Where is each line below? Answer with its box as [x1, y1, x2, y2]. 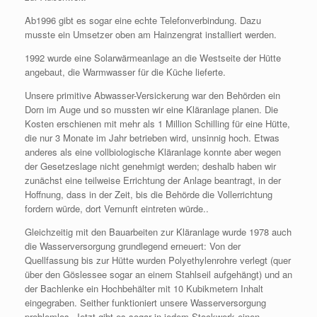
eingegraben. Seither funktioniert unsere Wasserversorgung [25, 296, 266, 309]
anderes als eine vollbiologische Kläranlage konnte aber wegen [25, 145, 281, 158]
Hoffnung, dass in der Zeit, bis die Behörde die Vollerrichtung [25, 188, 272, 201]
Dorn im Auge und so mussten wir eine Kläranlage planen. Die [25, 103, 278, 116]
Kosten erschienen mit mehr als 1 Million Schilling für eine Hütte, [25, 117, 290, 130]
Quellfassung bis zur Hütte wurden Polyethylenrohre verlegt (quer [25, 253, 291, 267]
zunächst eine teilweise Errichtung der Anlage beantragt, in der [25, 173, 281, 187]
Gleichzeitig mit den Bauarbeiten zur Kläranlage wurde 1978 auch [25, 225, 292, 238]
